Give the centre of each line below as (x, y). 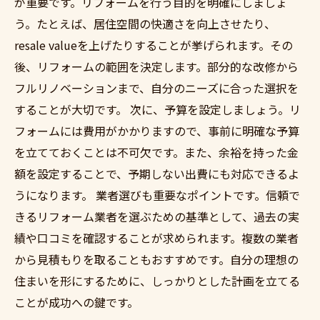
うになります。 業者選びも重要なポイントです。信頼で (157, 195)
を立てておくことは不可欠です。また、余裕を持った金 (156, 152)
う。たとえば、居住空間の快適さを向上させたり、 (145, 24)
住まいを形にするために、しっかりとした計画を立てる (157, 281)
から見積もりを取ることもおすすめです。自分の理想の (156, 259)
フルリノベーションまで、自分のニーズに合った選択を (156, 88)
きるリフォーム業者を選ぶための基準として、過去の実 (157, 216)
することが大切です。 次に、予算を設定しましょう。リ (157, 109)
